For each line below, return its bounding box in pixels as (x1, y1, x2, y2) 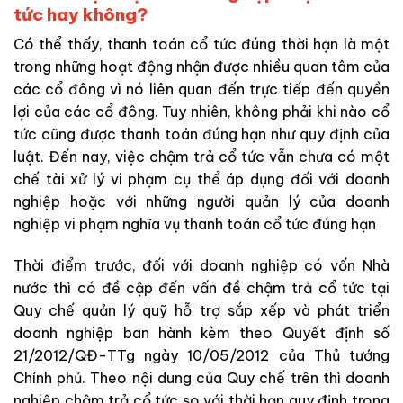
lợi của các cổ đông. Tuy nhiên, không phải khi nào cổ (13, 103, 390, 121)
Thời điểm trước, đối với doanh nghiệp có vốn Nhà (13, 255, 390, 274)
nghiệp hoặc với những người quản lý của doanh (13, 193, 390, 211)
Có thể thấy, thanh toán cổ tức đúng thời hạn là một (13, 35, 390, 54)
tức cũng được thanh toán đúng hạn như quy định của (13, 125, 390, 144)
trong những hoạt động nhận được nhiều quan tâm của (13, 58, 390, 76)
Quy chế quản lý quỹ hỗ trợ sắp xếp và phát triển (13, 300, 390, 319)
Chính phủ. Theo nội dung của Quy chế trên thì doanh (13, 368, 390, 387)
